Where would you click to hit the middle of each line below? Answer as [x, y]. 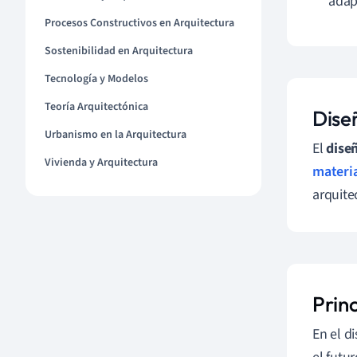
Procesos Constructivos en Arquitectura [139, 23]
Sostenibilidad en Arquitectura [119, 51]
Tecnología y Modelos [96, 79]
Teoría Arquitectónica [96, 107]
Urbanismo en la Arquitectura [116, 135]
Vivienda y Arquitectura [101, 163]
